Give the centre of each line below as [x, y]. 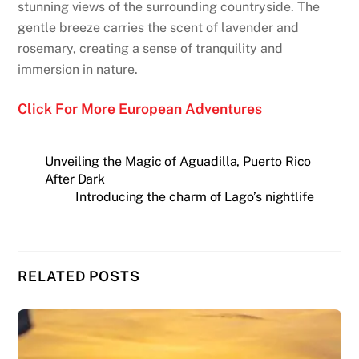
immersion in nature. [78, 70]
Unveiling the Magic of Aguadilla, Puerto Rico [178, 161]
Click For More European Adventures [140, 109]
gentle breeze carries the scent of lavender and [159, 28]
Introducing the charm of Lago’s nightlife [195, 196]
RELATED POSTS [79, 276]
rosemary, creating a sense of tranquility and [151, 49]
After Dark [75, 179]
